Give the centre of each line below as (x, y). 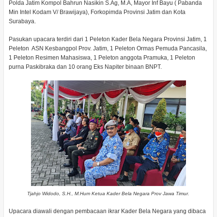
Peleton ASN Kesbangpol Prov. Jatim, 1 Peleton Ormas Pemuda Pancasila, (108, 48)
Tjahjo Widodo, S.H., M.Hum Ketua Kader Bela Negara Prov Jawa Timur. (108, 194)
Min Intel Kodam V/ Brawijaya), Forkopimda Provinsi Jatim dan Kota (97, 12)
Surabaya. (23, 21)
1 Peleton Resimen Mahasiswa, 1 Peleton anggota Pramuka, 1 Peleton (102, 58)
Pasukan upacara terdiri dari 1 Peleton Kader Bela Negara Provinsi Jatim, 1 (108, 39)
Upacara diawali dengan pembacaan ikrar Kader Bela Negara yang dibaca (107, 211)
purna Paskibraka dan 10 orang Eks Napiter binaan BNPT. (86, 67)
